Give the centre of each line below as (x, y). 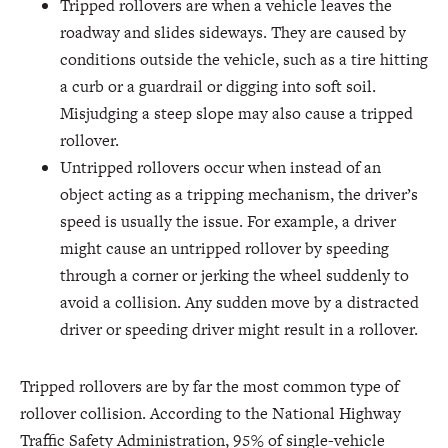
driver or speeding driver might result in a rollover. (239, 329)
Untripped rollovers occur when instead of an (220, 167)
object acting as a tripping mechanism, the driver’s (239, 194)
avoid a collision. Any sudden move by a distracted (239, 302)
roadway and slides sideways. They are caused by (233, 32)
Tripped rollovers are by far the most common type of (209, 386)
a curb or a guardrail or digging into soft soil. (218, 86)
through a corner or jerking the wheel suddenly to (234, 275)
